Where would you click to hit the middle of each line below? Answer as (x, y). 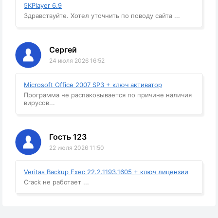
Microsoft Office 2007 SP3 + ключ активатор (93, 84)
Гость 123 (68, 136)
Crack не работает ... (56, 182)
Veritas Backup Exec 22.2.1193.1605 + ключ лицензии (106, 172)
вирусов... (39, 102)
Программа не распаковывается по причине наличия (108, 95)
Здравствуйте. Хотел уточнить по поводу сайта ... (102, 15)
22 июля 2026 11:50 (77, 147)
